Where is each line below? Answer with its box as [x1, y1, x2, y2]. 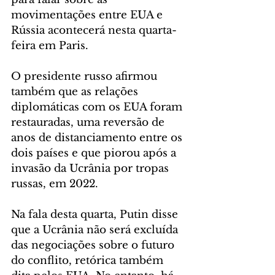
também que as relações [11, 85, 141, 98]
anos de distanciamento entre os [11, 131, 185, 144]
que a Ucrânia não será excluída [11, 223, 181, 236]
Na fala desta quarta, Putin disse [11, 207, 181, 221]
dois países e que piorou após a [11, 146, 179, 160]
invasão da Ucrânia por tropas [11, 161, 172, 175]
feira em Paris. [11, 39, 88, 52]
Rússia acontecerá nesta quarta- [11, 23, 177, 37]
